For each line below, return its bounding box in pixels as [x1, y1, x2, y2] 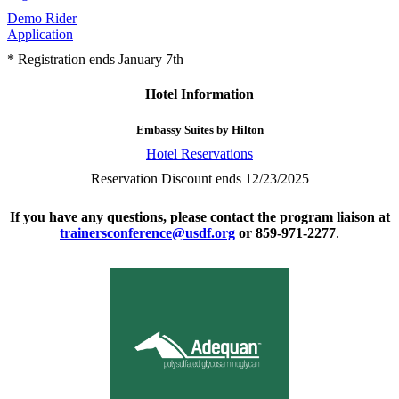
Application [7, 27, 73, 43]
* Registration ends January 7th [7, 52, 183, 68]
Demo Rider [7, 11, 77, 27]
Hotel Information [145, 86, 254, 102]
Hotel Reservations [146, 145, 253, 161]
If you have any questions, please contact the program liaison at [9, 208, 390, 224]
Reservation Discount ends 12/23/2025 [90, 170, 309, 186]
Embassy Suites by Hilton [135, 122, 264, 136]
